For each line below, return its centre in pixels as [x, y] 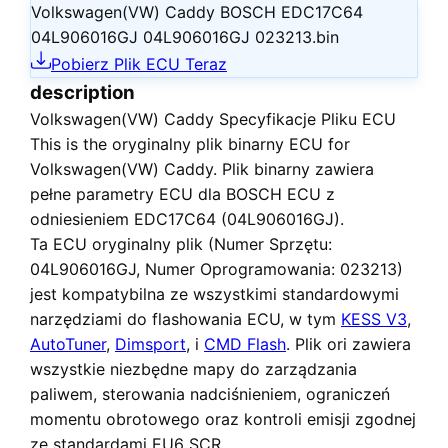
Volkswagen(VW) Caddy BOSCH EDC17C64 [197, 12]
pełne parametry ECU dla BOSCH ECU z [182, 194]
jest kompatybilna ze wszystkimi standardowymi [214, 294]
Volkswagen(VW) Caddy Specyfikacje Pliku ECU [213, 119]
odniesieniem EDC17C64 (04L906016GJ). [187, 219]
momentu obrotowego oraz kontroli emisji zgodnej [223, 419]
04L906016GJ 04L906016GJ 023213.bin [185, 37]
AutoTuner [68, 344]
